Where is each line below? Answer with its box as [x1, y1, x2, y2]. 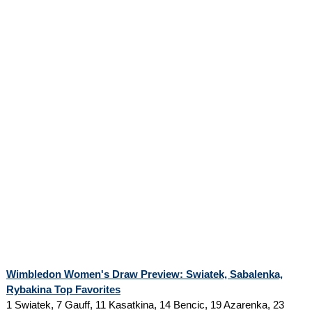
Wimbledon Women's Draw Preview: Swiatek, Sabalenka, [6, 267, 283, 280]
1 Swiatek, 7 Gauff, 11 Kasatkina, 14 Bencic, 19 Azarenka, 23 [6, 298, 284, 311]
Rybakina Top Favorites [6, 283, 120, 295]
